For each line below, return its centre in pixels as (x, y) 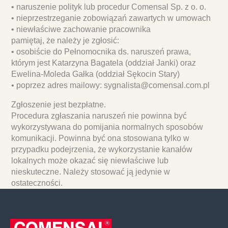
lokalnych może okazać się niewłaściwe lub (90, 160)
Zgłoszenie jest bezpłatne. (59, 104)
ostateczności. (37, 183)
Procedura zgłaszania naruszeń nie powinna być (99, 116)
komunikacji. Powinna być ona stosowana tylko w (101, 138)
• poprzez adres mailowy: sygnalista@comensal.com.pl (111, 85)
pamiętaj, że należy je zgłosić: (65, 40)
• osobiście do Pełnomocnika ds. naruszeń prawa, (101, 51)
